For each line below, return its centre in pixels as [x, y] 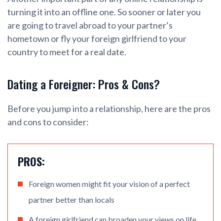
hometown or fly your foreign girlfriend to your [97, 39]
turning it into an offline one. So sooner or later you [104, 12]
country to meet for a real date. [68, 52]
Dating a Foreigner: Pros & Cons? [84, 84]
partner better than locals [72, 200]
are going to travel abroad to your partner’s [90, 25]
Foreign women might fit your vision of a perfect [109, 184]
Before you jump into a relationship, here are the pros [109, 109]
